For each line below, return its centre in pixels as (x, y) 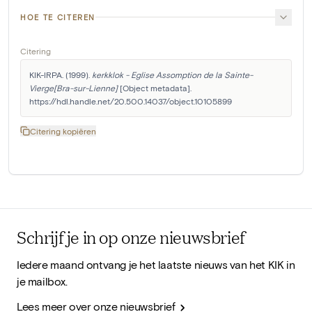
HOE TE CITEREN (58, 17)
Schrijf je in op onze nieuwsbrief (131, 236)
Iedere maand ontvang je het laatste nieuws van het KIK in (156, 264)
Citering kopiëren (63, 131)
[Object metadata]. (155, 87)
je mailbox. (42, 281)
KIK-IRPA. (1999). (61, 74)
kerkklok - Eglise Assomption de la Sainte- (172, 74)
